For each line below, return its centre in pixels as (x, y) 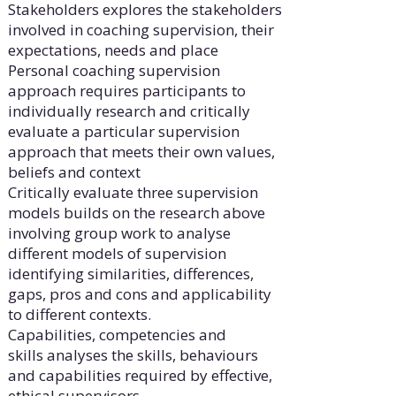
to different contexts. (79, 315)
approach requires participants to (126, 91)
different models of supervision (117, 254)
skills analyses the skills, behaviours (133, 355)
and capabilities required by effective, (140, 376)
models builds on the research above (136, 213)
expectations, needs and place (113, 50)
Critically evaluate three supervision (133, 193)
